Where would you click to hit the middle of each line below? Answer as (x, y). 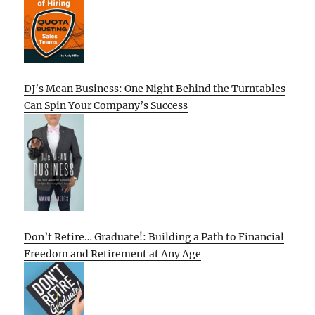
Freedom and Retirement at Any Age (113, 253)
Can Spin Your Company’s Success (106, 105)
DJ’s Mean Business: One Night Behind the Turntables (155, 88)
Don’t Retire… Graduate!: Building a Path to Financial (154, 237)
